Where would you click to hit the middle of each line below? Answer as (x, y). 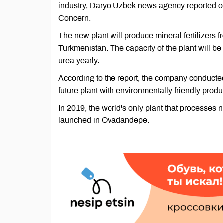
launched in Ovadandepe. (104, 120)
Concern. (74, 18)
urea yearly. (79, 60)
